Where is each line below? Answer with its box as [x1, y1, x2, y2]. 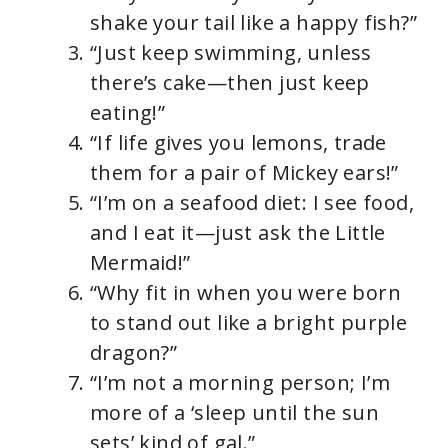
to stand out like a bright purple [90, 309, 408, 337]
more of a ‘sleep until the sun [90, 399, 379, 427]
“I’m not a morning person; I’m [90, 369, 390, 397]
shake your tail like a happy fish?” [90, 9, 417, 37]
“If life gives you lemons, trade [90, 129, 387, 157]
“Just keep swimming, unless [90, 39, 372, 67]
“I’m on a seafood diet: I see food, [90, 189, 414, 217]
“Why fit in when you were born [90, 279, 401, 307]
